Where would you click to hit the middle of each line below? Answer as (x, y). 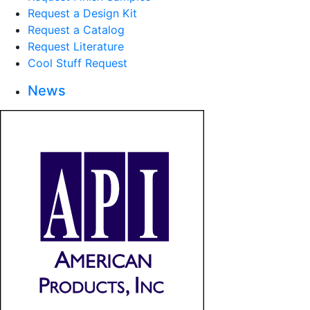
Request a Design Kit (82, 13)
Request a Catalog (76, 30)
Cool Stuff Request (77, 63)
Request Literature (76, 46)
